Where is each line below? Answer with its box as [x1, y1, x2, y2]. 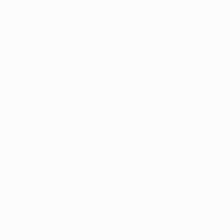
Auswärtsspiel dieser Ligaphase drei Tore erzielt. [12, 151, 186, 162]
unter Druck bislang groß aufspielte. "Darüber [12, 175, 177, 186]
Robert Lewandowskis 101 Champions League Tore [12, 84, 171, 94]
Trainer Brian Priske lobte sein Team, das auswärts [12, 163, 194, 174]
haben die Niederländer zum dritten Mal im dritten [12, 139, 192, 150]
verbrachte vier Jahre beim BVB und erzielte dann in [12, 39, 199, 51]
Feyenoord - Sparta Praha [12, 105, 131, 119]
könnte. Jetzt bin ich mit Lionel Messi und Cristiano [12, 15, 196, 27]
